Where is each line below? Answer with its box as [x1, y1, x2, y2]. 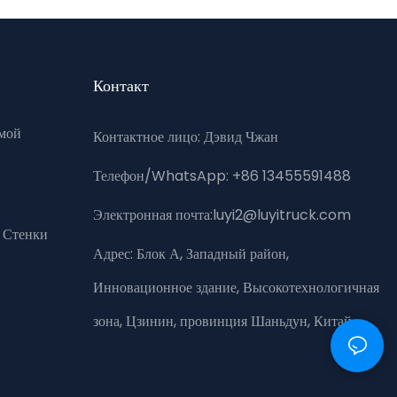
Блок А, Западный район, [136, 243, 289, 264]
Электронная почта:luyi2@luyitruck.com [92, 204, 351, 225]
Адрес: [92, 243, 136, 264]
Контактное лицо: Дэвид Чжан [92, 126, 278, 147]
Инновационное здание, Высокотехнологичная [92, 276, 379, 298]
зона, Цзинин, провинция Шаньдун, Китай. [92, 310, 354, 331]
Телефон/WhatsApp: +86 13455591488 [92, 165, 351, 186]
